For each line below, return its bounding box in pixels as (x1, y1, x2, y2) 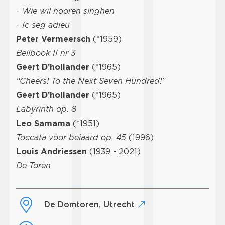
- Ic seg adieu (16, 20, 70, 30)
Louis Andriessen (16, 146, 87, 156)
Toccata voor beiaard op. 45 (16, 132, 129, 142)
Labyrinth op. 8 (16, 104, 76, 114)
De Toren (16, 160, 51, 170)
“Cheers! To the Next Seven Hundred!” (16, 76, 165, 86)
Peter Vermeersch (16, 34, 90, 44)
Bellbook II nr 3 (16, 48, 76, 58)
